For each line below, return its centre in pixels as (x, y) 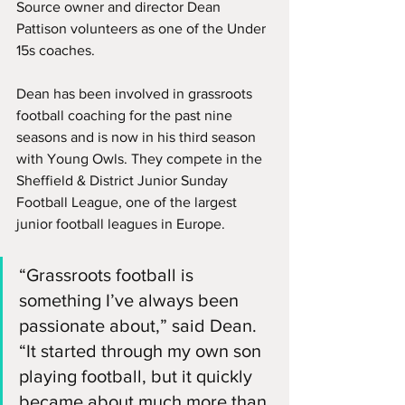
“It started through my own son (142, 350)
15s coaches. (56, 50)
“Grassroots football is (108, 274)
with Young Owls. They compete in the (141, 158)
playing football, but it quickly (138, 376)
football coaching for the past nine (126, 115)
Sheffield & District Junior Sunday (124, 180)
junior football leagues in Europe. (121, 223)
